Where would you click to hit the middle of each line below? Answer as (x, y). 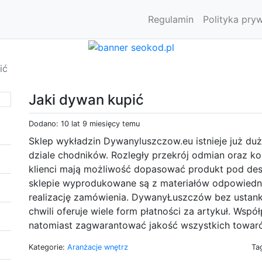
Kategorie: (48, 247)
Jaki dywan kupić (86, 99)
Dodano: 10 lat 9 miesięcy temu (84, 123)
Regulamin (171, 19)
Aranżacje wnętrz (98, 247)
